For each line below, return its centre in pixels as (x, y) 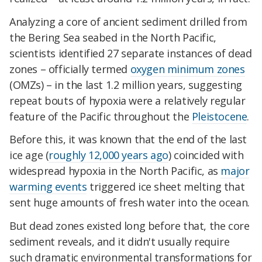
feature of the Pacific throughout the (101, 116)
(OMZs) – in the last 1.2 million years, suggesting (126, 85)
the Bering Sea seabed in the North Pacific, (113, 37)
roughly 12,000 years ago (108, 155)
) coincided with (206, 155)
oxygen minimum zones (187, 69)
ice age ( (29, 155)
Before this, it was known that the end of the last (128, 139)
